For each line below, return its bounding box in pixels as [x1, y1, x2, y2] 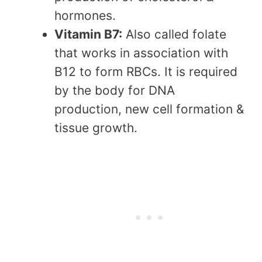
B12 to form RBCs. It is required [54, 64, 237, 80]
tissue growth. [54, 120, 137, 136]
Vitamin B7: [54, 27, 122, 42]
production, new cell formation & [54, 102, 244, 117]
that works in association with [54, 46, 228, 61]
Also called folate [122, 27, 226, 42]
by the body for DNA [54, 83, 175, 98]
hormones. [54, 8, 119, 23]
